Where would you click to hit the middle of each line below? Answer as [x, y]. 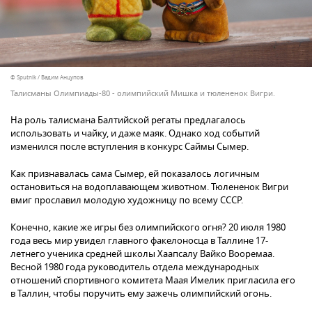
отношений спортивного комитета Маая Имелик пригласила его [153, 281]
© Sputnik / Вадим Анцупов [47, 78]
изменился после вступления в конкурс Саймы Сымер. [130, 147]
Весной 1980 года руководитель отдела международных [135, 267]
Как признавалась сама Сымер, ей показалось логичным [135, 174]
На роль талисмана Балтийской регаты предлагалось [128, 120]
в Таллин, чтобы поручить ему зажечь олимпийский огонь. [141, 294]
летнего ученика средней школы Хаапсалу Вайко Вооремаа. [142, 254]
